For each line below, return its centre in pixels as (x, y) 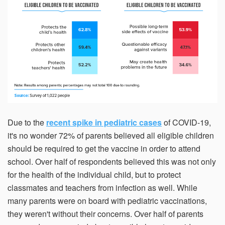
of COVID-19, (186, 123)
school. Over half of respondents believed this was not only (112, 162)
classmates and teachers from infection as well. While (102, 188)
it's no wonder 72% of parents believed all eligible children (111, 136)
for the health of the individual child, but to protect (94, 175)
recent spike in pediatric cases (104, 123)
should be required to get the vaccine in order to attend (104, 149)
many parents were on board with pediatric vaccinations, (107, 201)
